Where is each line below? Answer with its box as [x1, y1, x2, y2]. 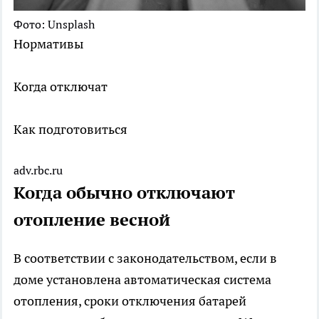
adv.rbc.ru [14, 162, 63, 177]
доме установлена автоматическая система [14, 271, 271, 288]
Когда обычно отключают [14, 181, 235, 204]
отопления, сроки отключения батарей [14, 292, 246, 309]
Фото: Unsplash [14, 16, 95, 31]
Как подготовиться [14, 120, 127, 137]
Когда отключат [14, 78, 108, 95]
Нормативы [14, 35, 83, 52]
